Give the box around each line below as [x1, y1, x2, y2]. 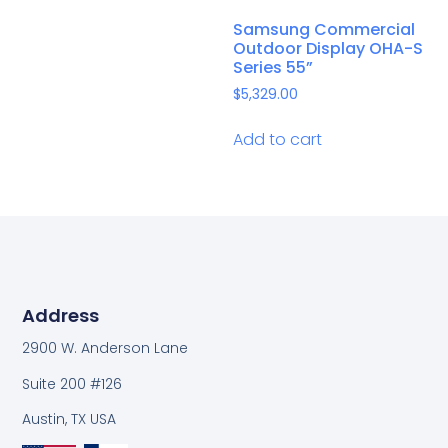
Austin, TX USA [22, 408, 117, 429]
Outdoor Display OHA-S [232, 36, 423, 60]
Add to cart [232, 127, 322, 151]
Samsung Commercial [232, 17, 415, 41]
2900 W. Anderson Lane [22, 338, 189, 359]
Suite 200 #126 [22, 373, 123, 394]
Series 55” [232, 55, 313, 79]
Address [22, 303, 100, 329]
